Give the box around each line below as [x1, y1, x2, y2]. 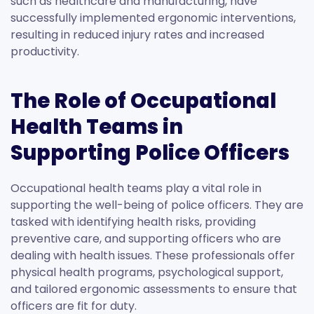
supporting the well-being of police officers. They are [11, 197, 303, 214]
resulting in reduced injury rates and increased [11, 27, 264, 43]
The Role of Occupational [11, 87, 276, 116]
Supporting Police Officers [11, 139, 289, 168]
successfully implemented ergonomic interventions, [11, 10, 296, 27]
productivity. [11, 43, 79, 60]
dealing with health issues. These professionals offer [11, 247, 295, 264]
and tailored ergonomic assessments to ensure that [11, 281, 297, 298]
